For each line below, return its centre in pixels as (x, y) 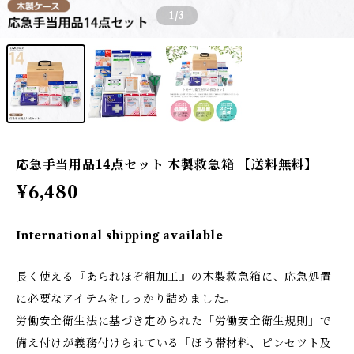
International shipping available (120, 235)
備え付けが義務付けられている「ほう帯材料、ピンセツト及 (174, 343)
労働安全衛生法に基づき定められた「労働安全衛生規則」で (174, 321)
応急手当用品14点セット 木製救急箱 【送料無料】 (167, 164)
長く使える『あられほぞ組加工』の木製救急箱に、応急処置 (174, 277)
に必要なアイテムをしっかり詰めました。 (126, 299)
